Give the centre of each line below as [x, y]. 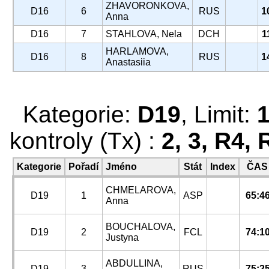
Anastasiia [128, 62]
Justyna [122, 237]
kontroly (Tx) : [86, 141]
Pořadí [83, 167]
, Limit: [219, 114]
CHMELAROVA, [141, 190]
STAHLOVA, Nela [144, 34]
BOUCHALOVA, [141, 227]
